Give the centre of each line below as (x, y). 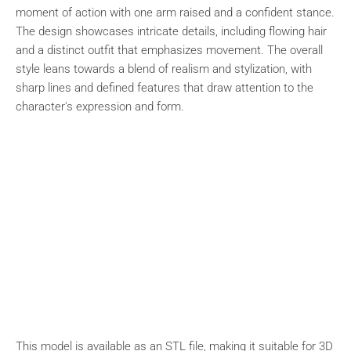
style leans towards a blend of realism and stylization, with (164, 69)
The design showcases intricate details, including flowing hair (171, 31)
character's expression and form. (100, 107)
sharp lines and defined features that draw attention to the (165, 88)
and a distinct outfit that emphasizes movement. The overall (169, 50)
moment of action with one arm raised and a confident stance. (175, 13)
